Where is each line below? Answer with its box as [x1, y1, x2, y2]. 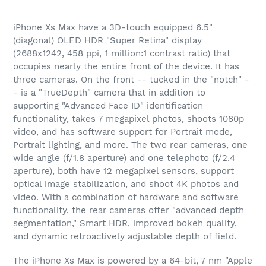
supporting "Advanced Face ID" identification [13, 100, 203, 111]
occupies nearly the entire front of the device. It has [13, 61, 239, 72]
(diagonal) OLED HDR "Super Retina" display [13, 34, 202, 46]
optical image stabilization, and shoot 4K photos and [13, 178, 239, 189]
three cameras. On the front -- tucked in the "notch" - [13, 74, 249, 85]
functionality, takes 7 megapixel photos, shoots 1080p [13, 113, 244, 124]
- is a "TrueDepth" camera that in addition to [13, 87, 205, 98]
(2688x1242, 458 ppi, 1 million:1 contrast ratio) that [13, 47, 230, 59]
